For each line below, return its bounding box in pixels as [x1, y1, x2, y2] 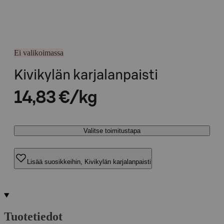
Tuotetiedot [4, 209, 62, 223]
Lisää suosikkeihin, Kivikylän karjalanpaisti [27, 157, 151, 165]
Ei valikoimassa [14, 48, 63, 57]
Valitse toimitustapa [83, 127, 140, 134]
